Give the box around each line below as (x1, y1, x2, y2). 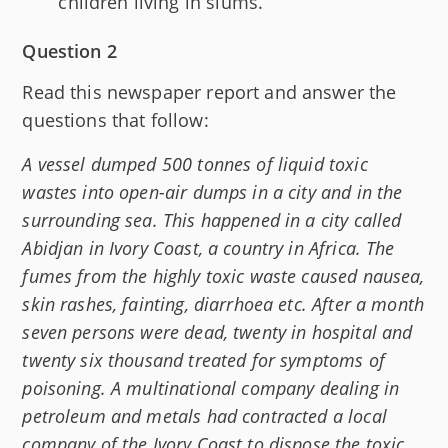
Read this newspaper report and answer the (22, 80, 397, 105)
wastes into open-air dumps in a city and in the (22, 180, 403, 205)
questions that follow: (22, 108, 209, 133)
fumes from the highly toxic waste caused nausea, (22, 264, 425, 289)
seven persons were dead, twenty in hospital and (22, 320, 413, 345)
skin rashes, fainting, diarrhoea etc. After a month (22, 292, 425, 317)
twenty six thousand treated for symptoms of (22, 348, 385, 373)
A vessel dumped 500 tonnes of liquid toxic (22, 152, 368, 177)
